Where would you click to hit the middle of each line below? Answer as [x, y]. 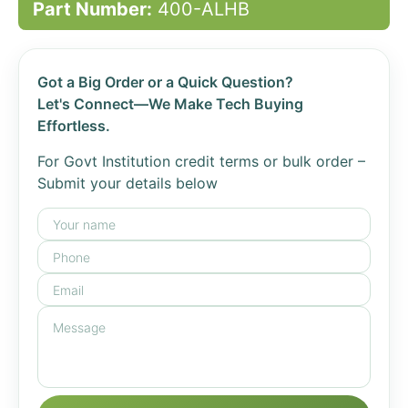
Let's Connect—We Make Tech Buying [170, 104]
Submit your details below [127, 183]
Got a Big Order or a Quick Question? [165, 82]
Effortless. [74, 126]
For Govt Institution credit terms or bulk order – [201, 161]
